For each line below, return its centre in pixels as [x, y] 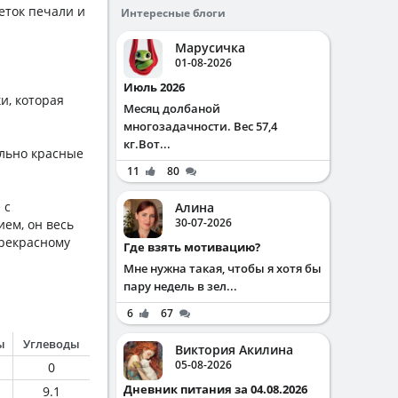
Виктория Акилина [234, 350]
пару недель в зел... [180, 286]
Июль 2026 [159, 87]
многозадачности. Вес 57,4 [200, 126]
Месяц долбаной [172, 108]
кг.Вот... [147, 144]
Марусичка [210, 48]
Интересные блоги [173, 13]
